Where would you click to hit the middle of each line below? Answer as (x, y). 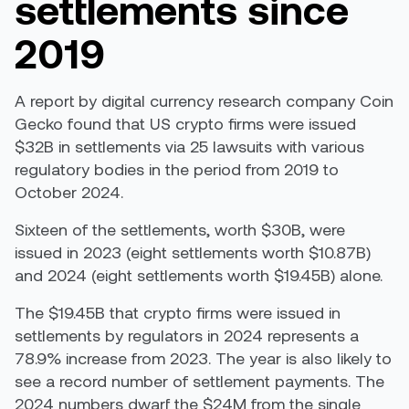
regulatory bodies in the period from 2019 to (177, 169)
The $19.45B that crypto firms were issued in (178, 312)
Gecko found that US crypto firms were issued (185, 123)
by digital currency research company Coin (234, 100)
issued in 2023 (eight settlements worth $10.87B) (193, 252)
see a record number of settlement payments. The (199, 381)
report (52, 100)
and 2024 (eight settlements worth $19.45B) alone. (199, 275)
